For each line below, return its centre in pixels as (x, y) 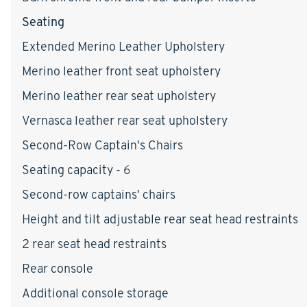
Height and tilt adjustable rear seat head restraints (160, 219)
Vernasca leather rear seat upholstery (125, 120)
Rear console (58, 268)
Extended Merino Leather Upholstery (123, 46)
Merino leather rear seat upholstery (119, 95)
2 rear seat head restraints (94, 243)
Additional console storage (95, 293)
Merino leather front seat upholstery (121, 71)
